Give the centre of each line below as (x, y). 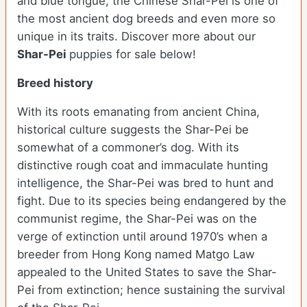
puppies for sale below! (134, 54)
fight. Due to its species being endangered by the (152, 201)
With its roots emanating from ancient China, (138, 112)
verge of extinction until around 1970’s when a (142, 237)
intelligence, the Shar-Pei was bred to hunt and (145, 183)
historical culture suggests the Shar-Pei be (133, 130)
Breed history (57, 83)
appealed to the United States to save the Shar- (147, 272)
